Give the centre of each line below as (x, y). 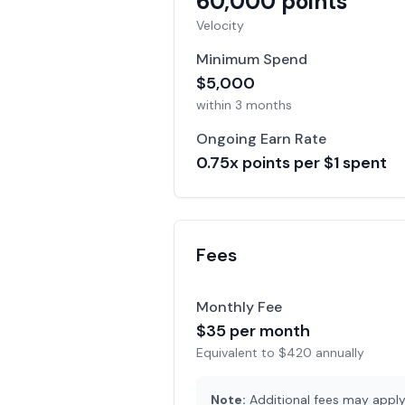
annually (338, 353)
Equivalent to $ (241, 353)
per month (268, 331)
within (216, 105)
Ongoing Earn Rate (261, 139)
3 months (264, 105)
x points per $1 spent (308, 163)
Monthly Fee (239, 307)
